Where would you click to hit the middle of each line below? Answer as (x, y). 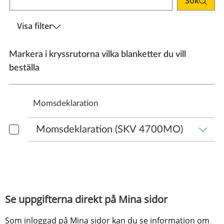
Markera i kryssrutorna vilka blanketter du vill (97, 54)
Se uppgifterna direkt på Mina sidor (86, 199)
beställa (24, 68)
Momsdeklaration (65, 103)
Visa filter (35, 26)
